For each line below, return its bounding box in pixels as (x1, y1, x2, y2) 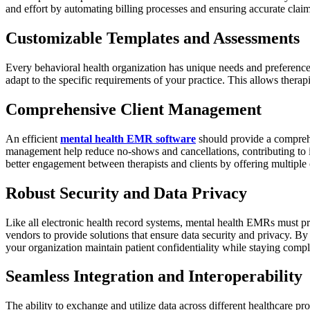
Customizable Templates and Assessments (6, 28, 300, 47)
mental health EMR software (60, 132, 196, 145)
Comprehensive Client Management (6, 100, 262, 118)
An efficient (6, 132, 60, 145)
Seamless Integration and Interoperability (6, 267, 302, 286)
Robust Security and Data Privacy (6, 183, 247, 202)
